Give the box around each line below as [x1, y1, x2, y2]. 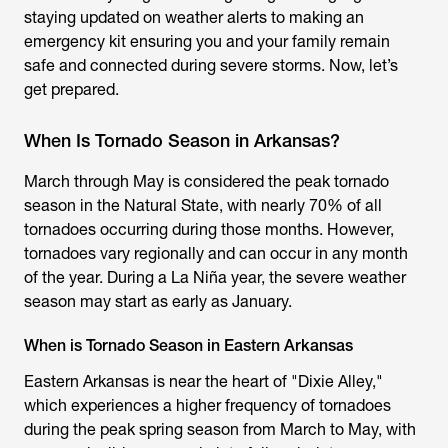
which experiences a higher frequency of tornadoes [24, 396, 391, 415]
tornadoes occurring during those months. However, [24, 220, 394, 239]
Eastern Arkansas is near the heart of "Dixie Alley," [24, 372, 383, 391]
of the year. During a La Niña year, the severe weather [24, 268, 406, 287]
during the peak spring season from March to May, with [24, 420, 416, 439]
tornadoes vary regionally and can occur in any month [24, 244, 408, 263]
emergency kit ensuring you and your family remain [24, 32, 390, 51]
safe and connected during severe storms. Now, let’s [24, 56, 398, 75]
